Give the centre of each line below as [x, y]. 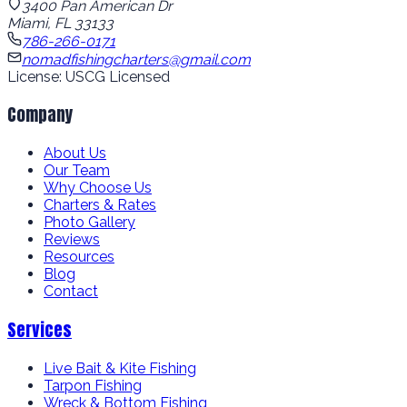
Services [40, 329]
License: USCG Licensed [89, 76]
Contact [71, 292]
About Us [75, 154]
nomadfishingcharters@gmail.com [136, 59]
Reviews [72, 240]
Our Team [77, 171]
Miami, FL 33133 [60, 23]
